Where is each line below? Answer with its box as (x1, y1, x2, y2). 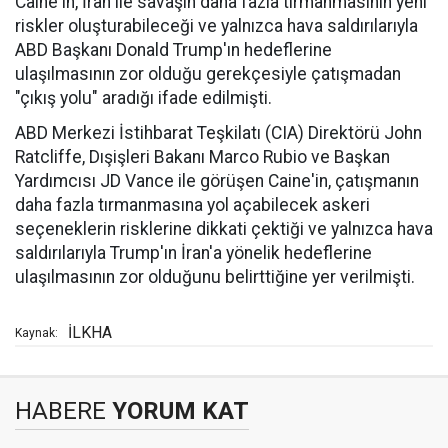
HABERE (15, 397, 106, 425)
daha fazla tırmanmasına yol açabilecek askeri (15, 195, 370, 215)
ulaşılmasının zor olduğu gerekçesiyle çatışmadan (15, 64, 401, 84)
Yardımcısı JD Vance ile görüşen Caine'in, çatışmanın (15, 171, 419, 191)
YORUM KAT (106, 397, 249, 425)
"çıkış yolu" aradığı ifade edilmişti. (15, 88, 272, 108)
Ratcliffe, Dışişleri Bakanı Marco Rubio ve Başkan (15, 147, 390, 167)
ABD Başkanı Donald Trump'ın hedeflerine (15, 40, 332, 60)
